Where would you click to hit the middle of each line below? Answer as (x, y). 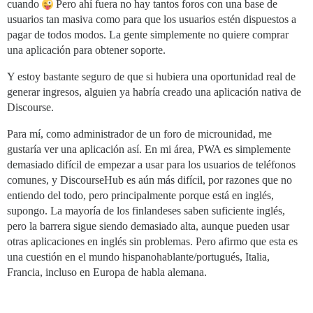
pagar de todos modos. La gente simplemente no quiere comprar (148, 34)
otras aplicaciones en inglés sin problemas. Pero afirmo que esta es (152, 241)
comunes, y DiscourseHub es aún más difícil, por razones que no (150, 180)
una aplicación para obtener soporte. (86, 50)
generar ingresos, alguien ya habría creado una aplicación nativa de (154, 92)
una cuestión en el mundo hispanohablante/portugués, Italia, (138, 256)
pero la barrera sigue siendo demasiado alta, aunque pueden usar (148, 226)
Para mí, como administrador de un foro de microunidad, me (139, 133)
